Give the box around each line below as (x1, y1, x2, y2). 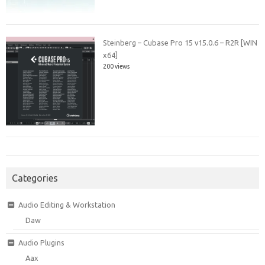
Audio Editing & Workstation (18, 200, 115, 209)
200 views (103, 62, 130, 70)
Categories (12, 172, 58, 183)
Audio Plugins (18, 238, 64, 247)
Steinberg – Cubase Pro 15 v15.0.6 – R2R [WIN (103, 38, 258, 47)
